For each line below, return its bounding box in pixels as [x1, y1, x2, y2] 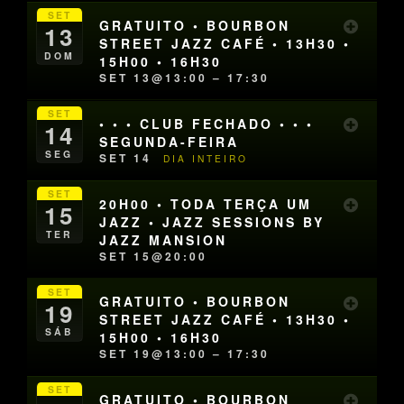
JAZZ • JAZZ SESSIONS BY [99, 212, 326, 231]
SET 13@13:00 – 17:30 [99, 69, 271, 87]
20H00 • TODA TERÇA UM [99, 194, 313, 213]
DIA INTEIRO [163, 151, 249, 165]
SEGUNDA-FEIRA [99, 132, 240, 151]
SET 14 [99, 149, 158, 166]
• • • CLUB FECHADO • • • [99, 114, 315, 133]
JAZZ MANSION [99, 230, 228, 249]
